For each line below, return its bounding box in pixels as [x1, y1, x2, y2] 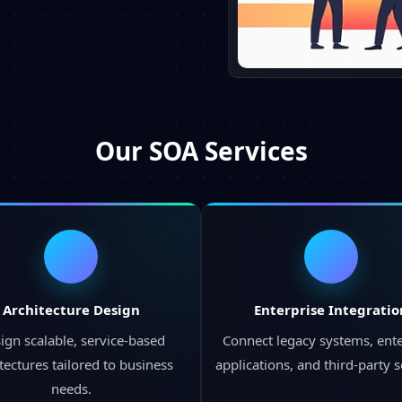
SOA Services [148, 133, 308, 168]
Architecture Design [2, 300, 140, 319]
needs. [50, 379, 92, 398]
